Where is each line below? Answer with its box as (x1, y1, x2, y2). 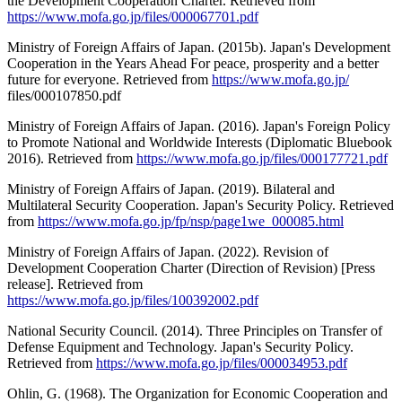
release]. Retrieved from (7, 276, 143, 293)
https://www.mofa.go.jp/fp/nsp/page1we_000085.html (38, 214, 344, 230)
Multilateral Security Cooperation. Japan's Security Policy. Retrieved (7, 197, 394, 214)
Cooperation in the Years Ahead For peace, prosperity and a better (7, 56, 379, 72)
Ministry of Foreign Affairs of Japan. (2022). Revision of (7, 244, 328, 260)
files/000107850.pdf (7, 88, 121, 104)
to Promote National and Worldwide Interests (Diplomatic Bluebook (7, 135, 392, 151)
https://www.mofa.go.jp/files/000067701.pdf (7, 9, 258, 25)
